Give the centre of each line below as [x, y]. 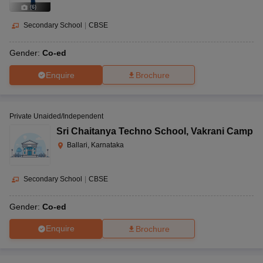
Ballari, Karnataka [95, 145]
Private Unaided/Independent [56, 117]
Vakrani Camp [222, 131]
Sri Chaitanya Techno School [121, 131]
